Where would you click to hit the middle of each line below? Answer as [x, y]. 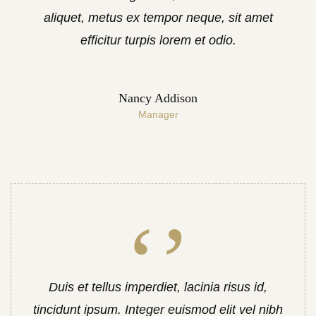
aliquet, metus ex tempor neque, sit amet [158, 18]
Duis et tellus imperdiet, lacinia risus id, [158, 287]
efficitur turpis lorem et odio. [158, 40]
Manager [158, 114]
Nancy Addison [158, 98]
